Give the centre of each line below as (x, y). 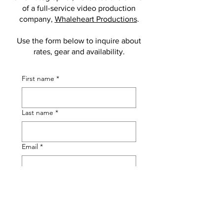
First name (38, 78)
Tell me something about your (68, 215)
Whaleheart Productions (96, 19)
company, (37, 19)
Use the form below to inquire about (79, 41)
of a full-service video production (79, 8)
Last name (37, 112)
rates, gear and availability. (79, 52)
